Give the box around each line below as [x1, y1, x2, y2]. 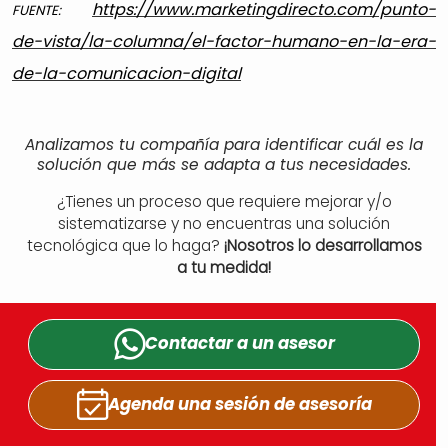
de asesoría [273, 392, 372, 416]
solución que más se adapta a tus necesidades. [37, 154, 411, 175]
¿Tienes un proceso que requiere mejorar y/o [56, 191, 392, 212]
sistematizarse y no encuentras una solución [58, 213, 390, 234]
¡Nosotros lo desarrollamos [223, 235, 422, 256]
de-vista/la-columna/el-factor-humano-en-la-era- [12, 30, 436, 53]
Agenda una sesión [107, 392, 274, 416]
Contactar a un [144, 332, 278, 356]
